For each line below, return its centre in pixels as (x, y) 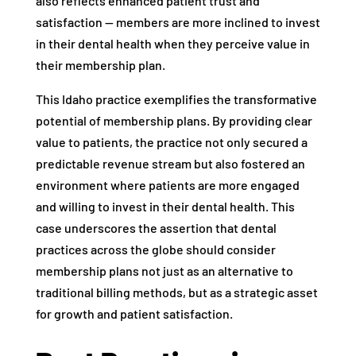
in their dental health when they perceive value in (172, 44)
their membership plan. (100, 65)
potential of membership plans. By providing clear (174, 121)
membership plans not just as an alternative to (164, 271)
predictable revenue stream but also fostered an (170, 164)
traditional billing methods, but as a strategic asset (176, 292)
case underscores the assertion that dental (156, 228)
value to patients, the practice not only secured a (171, 142)
